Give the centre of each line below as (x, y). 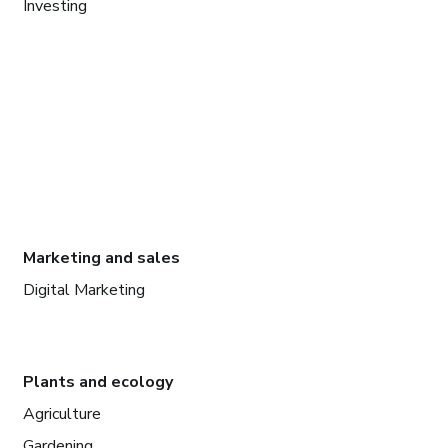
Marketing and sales (101, 257)
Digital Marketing (83, 289)
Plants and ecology (97, 381)
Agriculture (61, 413)
